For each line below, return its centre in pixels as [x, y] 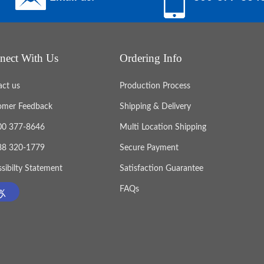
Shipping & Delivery [156, 107]
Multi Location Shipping [163, 128]
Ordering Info [151, 58]
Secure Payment [149, 148]
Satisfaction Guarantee [162, 169]
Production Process [155, 86]
